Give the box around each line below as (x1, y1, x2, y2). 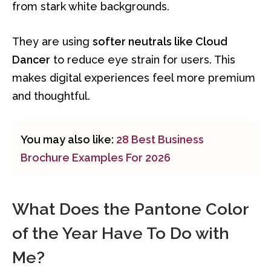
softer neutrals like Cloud (93, 35, 227, 48)
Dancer (12, 53, 50, 67)
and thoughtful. (12, 90, 90, 103)
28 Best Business (116, 132, 204, 146)
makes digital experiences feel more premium (12, 71, 255, 85)
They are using (12, 35, 93, 48)
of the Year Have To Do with (12, 224, 229, 243)
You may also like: (21, 132, 116, 146)
